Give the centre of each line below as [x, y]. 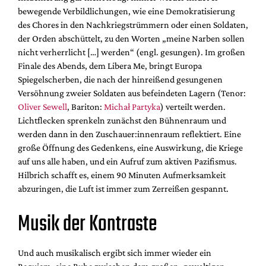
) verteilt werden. [193, 106]
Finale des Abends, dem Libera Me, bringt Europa [110, 65]
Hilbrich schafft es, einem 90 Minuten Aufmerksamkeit [122, 175]
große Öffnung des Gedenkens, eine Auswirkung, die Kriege [130, 147]
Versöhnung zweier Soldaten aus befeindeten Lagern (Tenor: [132, 93]
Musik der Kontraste [87, 224]
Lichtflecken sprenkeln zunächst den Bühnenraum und [122, 120]
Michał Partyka [132, 106]
